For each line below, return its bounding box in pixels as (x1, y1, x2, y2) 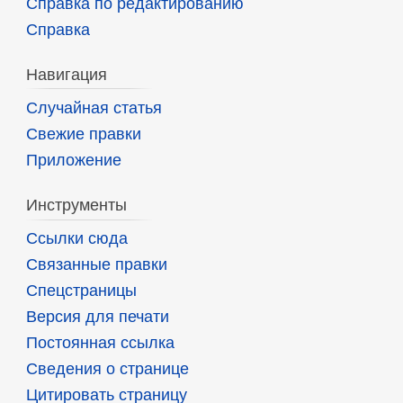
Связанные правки (25, 255, 167, 274)
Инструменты (25, 196, 127, 215)
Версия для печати (25, 308, 169, 327)
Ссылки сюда (25, 229, 128, 248)
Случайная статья (25, 99, 162, 118)
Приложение (25, 151, 121, 170)
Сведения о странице (25, 360, 189, 379)
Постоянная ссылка (25, 334, 175, 353)
